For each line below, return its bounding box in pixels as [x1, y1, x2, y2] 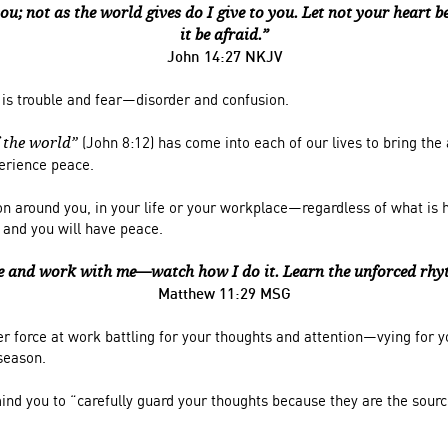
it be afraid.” [179, 26, 269, 44]
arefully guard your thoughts [84, 391, 272, 409]
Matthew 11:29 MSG [157, 284, 291, 302]
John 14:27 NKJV [166, 47, 282, 65]
